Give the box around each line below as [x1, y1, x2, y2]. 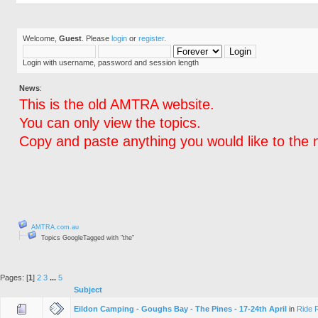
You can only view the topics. [19, 115, 201, 131]
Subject [74, 285, 102, 294]
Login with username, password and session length [23, 58, 199, 67]
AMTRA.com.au [31, 223, 79, 231]
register [138, 34, 164, 43]
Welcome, [23, 34, 59, 43]
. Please [82, 34, 111, 43]
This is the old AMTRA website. [19, 97, 214, 112]
